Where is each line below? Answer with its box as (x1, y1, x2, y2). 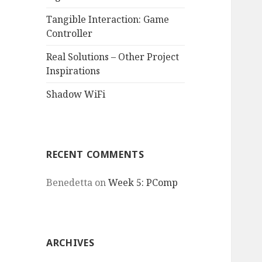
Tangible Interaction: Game (46, 13, 170, 26)
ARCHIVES (46, 236, 95, 250)
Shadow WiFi (46, 88, 106, 101)
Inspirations (46, 64, 101, 78)
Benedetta (46, 176, 93, 189)
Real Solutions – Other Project (46, 50, 180, 64)
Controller (46, 27, 93, 40)
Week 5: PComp (108, 176, 178, 189)
